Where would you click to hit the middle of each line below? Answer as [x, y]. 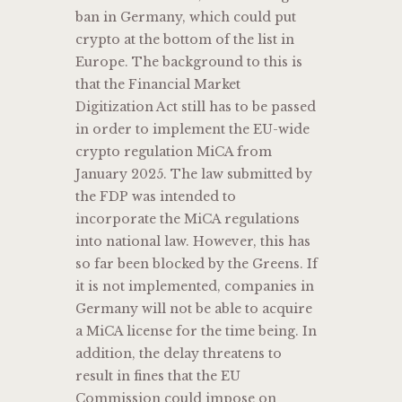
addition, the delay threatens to [179, 354]
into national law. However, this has [193, 242]
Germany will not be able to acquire [194, 309]
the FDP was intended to [156, 197]
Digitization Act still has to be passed [196, 107]
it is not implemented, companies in [195, 287]
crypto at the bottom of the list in [185, 40]
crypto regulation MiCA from [174, 152]
